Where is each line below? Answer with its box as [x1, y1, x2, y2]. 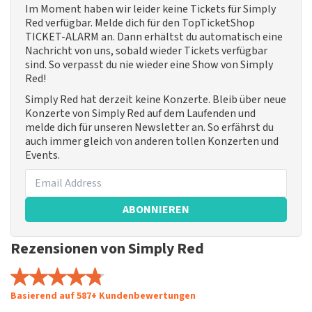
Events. [25, 148, 60, 164]
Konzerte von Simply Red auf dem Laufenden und [25, 106, 256, 122]
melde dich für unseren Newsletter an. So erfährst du [25, 120, 274, 136]
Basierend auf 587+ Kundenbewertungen [10, 289, 196, 304]
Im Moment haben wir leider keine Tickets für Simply [25, 1, 276, 17]
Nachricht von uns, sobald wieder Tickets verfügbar [25, 43, 267, 59]
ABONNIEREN [122, 202, 189, 218]
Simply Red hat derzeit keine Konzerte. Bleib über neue [25, 92, 286, 108]
